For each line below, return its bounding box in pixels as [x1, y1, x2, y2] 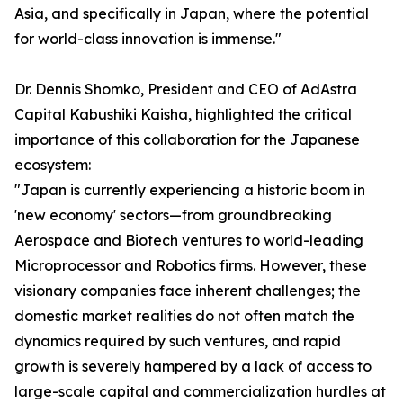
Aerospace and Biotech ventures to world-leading [14, 231, 363, 250]
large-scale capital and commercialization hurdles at [14, 382, 386, 401]
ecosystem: [14, 156, 91, 175]
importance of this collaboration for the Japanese [14, 130, 360, 149]
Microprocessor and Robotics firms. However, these [14, 256, 367, 275]
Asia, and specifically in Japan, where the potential [14, 4, 369, 23]
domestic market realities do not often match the [14, 307, 354, 326]
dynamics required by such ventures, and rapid [14, 332, 341, 351]
